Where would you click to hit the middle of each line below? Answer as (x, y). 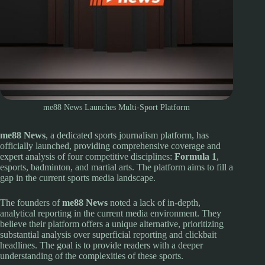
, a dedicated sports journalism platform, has (127, 135)
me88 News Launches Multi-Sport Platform (117, 108)
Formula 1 (195, 157)
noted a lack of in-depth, (154, 203)
